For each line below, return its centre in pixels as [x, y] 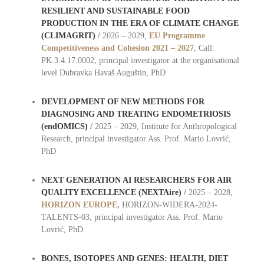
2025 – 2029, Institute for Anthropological [166, 127]
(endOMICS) [64, 127]
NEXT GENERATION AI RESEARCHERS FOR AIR [136, 180]
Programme [184, 36]
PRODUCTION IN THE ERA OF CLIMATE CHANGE [140, 24]
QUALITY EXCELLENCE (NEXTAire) [112, 193]
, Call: [204, 48]
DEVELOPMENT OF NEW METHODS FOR [123, 102]
